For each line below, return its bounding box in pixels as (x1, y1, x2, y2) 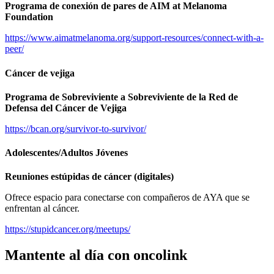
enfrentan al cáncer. (5, 203, 80, 214)
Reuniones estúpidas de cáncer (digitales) (5, 171, 174, 182)
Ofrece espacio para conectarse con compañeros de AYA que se (5, 192, 250, 203)
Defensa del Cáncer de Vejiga (5, 102, 127, 113)
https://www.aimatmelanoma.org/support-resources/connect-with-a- (5, 32, 264, 43)
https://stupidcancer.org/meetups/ (5, 224, 130, 235)
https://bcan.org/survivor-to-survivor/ (5, 123, 146, 134)
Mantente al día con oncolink (5, 247, 187, 264)
